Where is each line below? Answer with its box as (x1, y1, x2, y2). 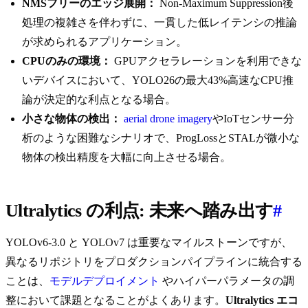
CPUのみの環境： (22, 55, 111, 67)
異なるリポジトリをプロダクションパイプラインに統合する (5, 256, 302, 268)
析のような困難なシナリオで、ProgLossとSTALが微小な (22, 132, 300, 144)
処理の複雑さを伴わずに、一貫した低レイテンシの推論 (22, 16, 297, 29)
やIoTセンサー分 (212, 113, 294, 125)
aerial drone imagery (124, 113, 212, 125)
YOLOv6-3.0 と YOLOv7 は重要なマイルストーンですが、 (5, 236, 292, 249)
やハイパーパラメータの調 (159, 275, 294, 287)
